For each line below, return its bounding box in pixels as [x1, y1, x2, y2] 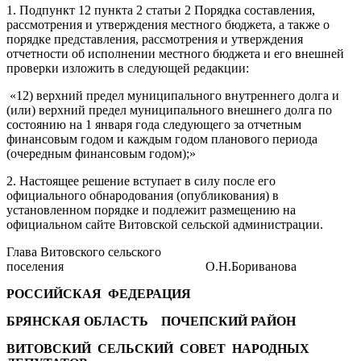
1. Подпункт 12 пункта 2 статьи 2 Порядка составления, [6, 2, 315, 17]
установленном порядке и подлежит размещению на [6, 202, 296, 217]
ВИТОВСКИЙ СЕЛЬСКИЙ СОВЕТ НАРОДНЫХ [6, 341, 313, 355]
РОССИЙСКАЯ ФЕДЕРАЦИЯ [6, 286, 191, 301]
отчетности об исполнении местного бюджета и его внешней [6, 46, 344, 60]
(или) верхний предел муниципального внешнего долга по [6, 102, 332, 117]
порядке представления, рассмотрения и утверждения [6, 31, 303, 46]
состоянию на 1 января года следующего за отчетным [6, 117, 301, 131]
